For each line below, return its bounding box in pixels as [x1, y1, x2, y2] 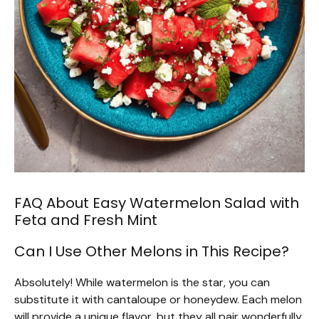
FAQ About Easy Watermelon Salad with [14, 193, 299, 214]
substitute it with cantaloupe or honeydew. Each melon [14, 292, 302, 308]
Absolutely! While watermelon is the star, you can [14, 275, 270, 291]
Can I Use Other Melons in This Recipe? [14, 241, 289, 262]
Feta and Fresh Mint [14, 210, 157, 231]
